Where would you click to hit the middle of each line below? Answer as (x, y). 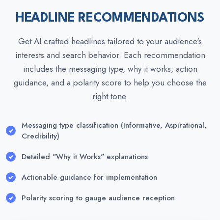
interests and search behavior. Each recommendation (110, 55)
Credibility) (41, 136)
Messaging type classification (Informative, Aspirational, (114, 125)
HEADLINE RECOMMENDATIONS (110, 18)
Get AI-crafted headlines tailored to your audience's (110, 41)
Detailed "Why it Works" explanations (85, 157)
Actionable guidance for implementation (89, 177)
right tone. (110, 96)
